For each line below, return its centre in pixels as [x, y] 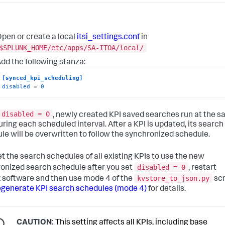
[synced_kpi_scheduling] [43, 78]
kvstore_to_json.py [173, 178]
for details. [166, 189]
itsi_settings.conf [108, 38]
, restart [202, 168]
